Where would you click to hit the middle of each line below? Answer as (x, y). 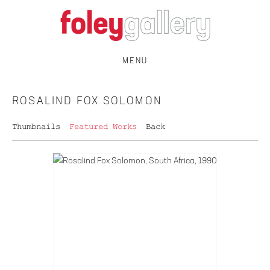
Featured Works (103, 126)
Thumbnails (36, 126)
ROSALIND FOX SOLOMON (87, 101)
